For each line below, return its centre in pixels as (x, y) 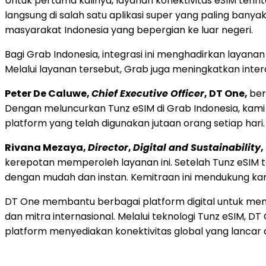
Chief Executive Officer (148, 93)
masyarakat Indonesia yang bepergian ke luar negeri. (129, 30)
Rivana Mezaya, (46, 147)
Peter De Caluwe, (48, 93)
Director (108, 147)
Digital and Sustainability (197, 147)
